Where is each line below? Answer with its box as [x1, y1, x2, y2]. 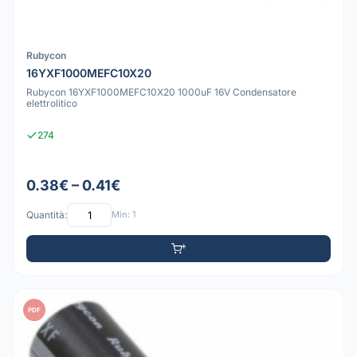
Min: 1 [112, 209, 135, 221]
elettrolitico [26, 97, 77, 110]
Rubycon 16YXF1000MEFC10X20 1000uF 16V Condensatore [26, 86, 296, 99]
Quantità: [26, 209, 67, 222]
